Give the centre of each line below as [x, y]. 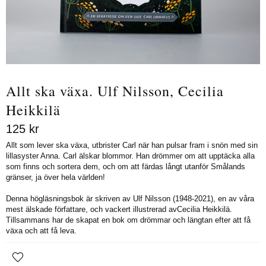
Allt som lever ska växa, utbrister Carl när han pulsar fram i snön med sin [132, 145]
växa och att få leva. [41, 230]
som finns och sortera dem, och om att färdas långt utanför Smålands [126, 166]
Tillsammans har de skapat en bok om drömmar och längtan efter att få [128, 220]
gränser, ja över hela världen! [56, 177]
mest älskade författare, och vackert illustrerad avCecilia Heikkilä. [119, 209]
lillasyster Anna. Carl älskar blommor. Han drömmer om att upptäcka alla [130, 156]
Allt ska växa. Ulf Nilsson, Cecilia [115, 91]
